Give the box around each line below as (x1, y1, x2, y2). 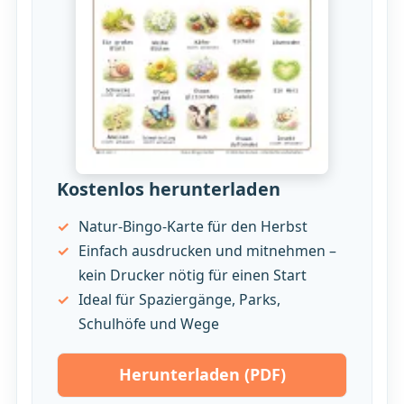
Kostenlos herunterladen (56, 177, 280, 202)
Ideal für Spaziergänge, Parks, (78, 289, 280, 309)
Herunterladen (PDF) (118, 363, 286, 386)
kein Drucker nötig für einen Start (78, 264, 307, 285)
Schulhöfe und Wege (78, 313, 219, 334)
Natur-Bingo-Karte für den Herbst (78, 216, 308, 236)
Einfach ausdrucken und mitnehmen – (78, 240, 336, 261)
